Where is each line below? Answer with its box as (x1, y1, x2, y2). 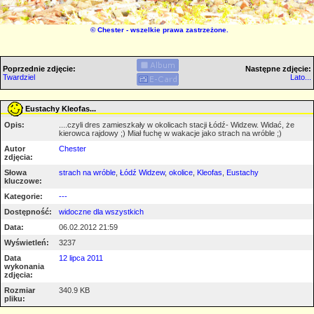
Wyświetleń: (4, 238, 49, 247)
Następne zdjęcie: (245, 64, 311, 73)
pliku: (4, 294, 25, 303)
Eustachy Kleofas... (25, 104, 96, 113)
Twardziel (3, 72, 35, 81)
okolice (169, 168, 193, 177)
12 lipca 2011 (59, 253, 103, 262)
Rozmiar (4, 285, 35, 294)
